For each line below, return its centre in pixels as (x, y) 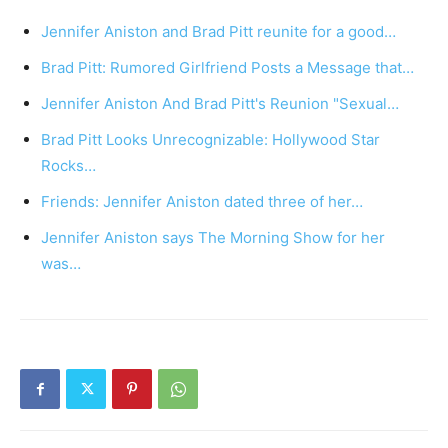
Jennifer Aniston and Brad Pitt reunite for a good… (218, 32)
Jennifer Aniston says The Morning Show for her (213, 238)
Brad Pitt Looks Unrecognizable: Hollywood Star (210, 140)
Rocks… (68, 166)
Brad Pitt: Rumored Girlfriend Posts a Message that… (227, 68)
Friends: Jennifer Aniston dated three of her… (202, 202)
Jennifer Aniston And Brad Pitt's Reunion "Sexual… (220, 104)
